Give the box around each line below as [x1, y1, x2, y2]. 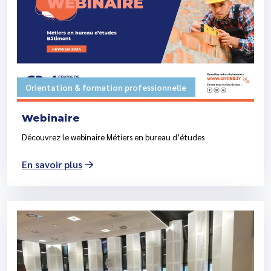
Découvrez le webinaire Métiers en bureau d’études [22, 131, 204, 143]
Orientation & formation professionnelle [25, 82, 187, 93]
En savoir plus [22, 158, 82, 171]
